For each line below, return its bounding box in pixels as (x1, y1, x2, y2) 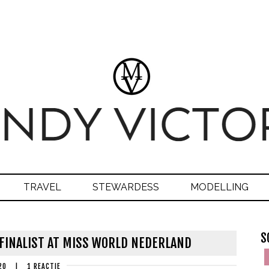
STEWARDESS (92, 181, 159, 193)
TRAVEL (23, 181, 61, 193)
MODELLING (190, 181, 249, 193)
